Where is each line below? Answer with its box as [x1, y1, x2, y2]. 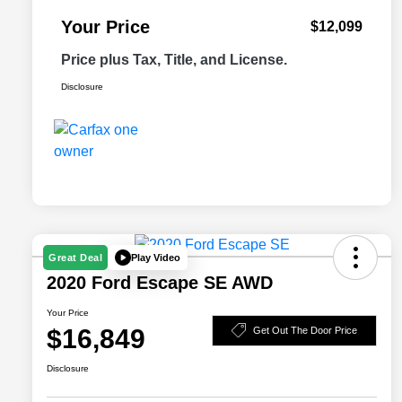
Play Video [131, 251, 180, 263]
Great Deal [48, 252, 102, 264]
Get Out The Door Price [253, 324, 357, 336]
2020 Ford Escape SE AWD [47, 273, 273, 293]
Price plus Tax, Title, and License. [61, 52, 287, 68]
